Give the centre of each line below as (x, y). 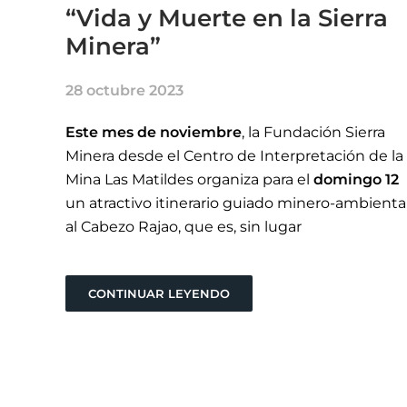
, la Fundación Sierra (313, 133)
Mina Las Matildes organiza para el (189, 180)
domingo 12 (356, 180)
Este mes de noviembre (154, 133)
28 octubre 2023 (124, 91)
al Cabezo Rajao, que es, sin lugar (184, 227)
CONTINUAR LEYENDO (159, 294)
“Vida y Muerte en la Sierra (227, 19)
